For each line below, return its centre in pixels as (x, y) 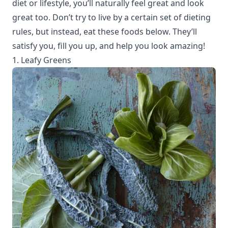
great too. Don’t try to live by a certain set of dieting (111, 17)
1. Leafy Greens (42, 60)
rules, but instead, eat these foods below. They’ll (105, 32)
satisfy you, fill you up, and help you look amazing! (109, 46)
